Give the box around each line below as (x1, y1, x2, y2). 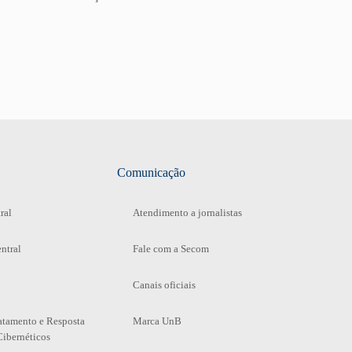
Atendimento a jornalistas (132, 206, 242, 218)
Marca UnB (132, 314, 181, 327)
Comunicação (116, 165, 185, 179)
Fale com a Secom (132, 242, 209, 255)
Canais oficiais (132, 278, 196, 291)
